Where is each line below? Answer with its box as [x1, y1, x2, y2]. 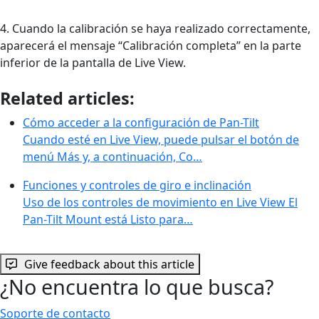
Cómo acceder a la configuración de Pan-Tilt [23, 115, 259, 131]
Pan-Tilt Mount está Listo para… [23, 211, 193, 228]
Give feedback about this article [24, 256, 194, 273]
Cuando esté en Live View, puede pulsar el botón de [23, 132, 299, 148]
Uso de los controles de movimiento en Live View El [23, 194, 298, 211]
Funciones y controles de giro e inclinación [23, 177, 251, 194]
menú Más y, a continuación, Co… [23, 149, 202, 165]
